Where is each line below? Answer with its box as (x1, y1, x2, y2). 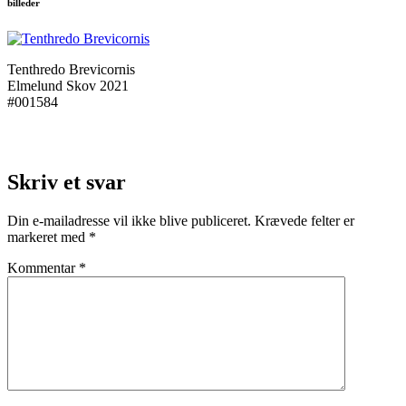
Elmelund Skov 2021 (7, 77, 129, 93)
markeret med (7, 228, 89, 245)
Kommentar (7, 259, 79, 275)
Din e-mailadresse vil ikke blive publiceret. (7, 212, 251, 228)
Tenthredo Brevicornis (7, 61, 135, 77)
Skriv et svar (7, 169, 126, 194)
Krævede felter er (255, 212, 354, 228)
